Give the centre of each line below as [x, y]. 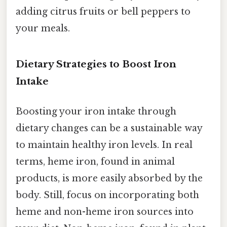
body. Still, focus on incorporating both [107, 195]
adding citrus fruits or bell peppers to [103, 11]
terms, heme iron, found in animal [95, 161]
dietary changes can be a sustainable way [109, 128]
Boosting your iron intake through [96, 111]
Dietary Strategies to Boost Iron [96, 64]
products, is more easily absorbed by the [109, 178]
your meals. [43, 28]
